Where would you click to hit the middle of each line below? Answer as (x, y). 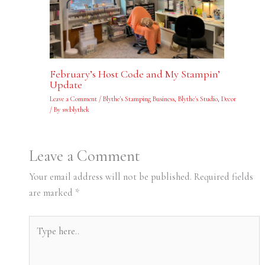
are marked (52, 193)
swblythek (75, 109)
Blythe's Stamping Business (138, 98)
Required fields (223, 177)
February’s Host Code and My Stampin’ (135, 74)
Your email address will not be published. (110, 177)
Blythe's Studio (198, 98)
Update (66, 84)
